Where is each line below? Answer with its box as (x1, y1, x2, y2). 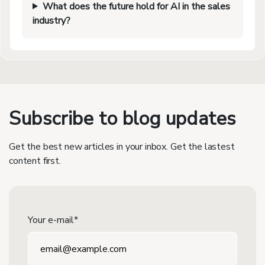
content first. (9, 154, 61, 167)
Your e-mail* (28, 213, 78, 227)
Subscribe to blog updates (9, 105, 237, 131)
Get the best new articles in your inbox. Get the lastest (9, 140, 235, 153)
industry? (33, 14, 70, 27)
